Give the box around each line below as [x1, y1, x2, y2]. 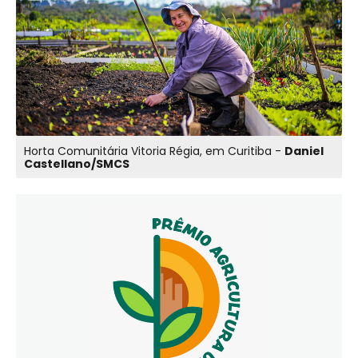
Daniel [284, 142, 324, 159]
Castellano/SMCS [24, 155, 129, 172]
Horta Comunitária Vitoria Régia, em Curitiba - [24, 142, 284, 159]
